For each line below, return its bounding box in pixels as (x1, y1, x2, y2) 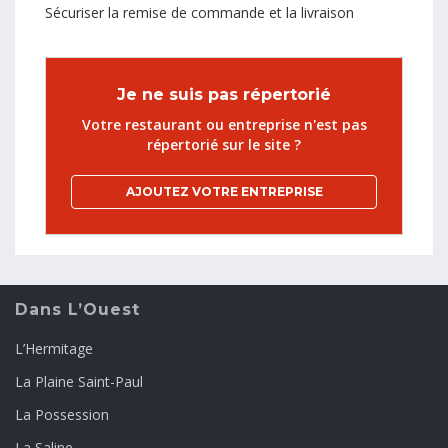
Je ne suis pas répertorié (117, 84, 331, 104)
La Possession (15, 404, 109, 424)
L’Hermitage (15, 338, 93, 358)
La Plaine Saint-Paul (15, 371, 143, 391)
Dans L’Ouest (15, 299, 140, 319)
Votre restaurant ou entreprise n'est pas (81, 114, 367, 134)
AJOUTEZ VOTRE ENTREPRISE (125, 183, 323, 199)
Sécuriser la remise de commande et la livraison (45, 2, 354, 22)
